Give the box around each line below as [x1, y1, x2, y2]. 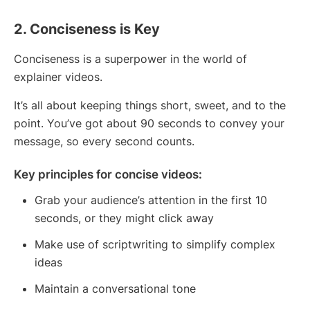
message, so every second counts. [14, 134, 194, 149]
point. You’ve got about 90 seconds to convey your [14, 116, 284, 131]
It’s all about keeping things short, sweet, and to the [14, 98, 286, 113]
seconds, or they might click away [35, 211, 214, 226]
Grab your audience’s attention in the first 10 [35, 193, 267, 208]
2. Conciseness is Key [14, 21, 160, 38]
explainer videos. [14, 70, 102, 84]
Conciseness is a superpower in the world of [14, 52, 247, 66]
